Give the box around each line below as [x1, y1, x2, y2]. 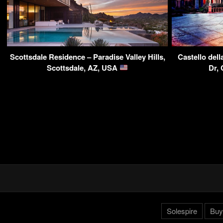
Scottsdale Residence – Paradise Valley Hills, [9, 51, 165, 62]
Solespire [166, 206, 197, 217]
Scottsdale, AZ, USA [46, 62, 119, 73]
